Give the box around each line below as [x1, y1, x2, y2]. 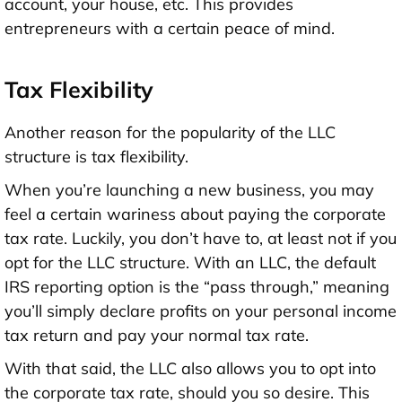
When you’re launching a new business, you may [4, 179, 374, 200]
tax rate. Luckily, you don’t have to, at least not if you [4, 227, 397, 249]
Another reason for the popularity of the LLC [4, 121, 336, 143]
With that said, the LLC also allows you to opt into [4, 357, 376, 379]
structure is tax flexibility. [4, 145, 188, 167]
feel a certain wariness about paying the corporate [4, 203, 386, 224]
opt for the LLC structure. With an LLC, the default [4, 251, 376, 273]
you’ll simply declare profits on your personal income [4, 300, 397, 321]
